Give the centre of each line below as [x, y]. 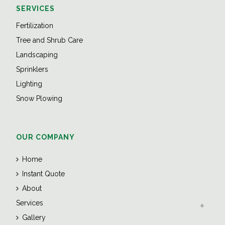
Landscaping [37, 55]
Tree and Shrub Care [50, 40]
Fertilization [35, 26]
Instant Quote [44, 174]
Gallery [34, 218]
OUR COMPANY [46, 137]
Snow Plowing [39, 99]
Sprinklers [32, 70]
